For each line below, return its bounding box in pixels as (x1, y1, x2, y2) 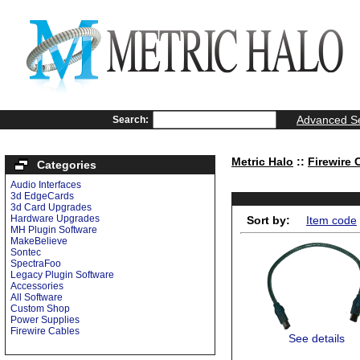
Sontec (10, 247, 41, 258)
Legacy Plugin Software (10, 269, 114, 280)
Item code (306, 214, 357, 227)
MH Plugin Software (10, 224, 97, 235)
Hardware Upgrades (10, 213, 100, 224)
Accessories (10, 280, 63, 292)
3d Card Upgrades (10, 202, 92, 213)
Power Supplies (10, 314, 80, 325)
